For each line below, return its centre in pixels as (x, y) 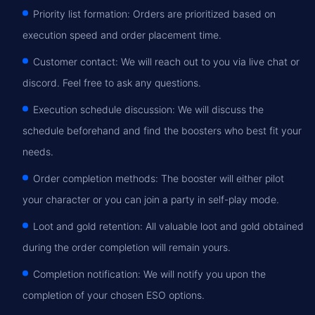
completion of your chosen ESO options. (114, 295)
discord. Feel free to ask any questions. (112, 83)
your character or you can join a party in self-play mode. (151, 199)
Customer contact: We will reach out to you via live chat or (166, 62)
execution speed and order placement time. (122, 35)
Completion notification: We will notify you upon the (149, 274)
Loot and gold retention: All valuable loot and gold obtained (168, 226)
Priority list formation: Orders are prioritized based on (154, 14)
